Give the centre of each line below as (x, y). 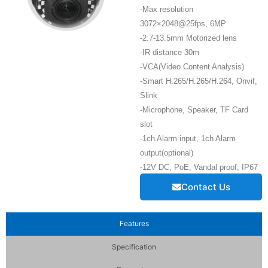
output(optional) (167, 153)
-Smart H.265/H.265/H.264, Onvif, (199, 81)
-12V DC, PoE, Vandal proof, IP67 (199, 167)
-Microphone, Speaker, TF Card (194, 110)
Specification (134, 247)
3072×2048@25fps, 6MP (183, 24)
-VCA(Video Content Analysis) (192, 67)
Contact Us (205, 187)
